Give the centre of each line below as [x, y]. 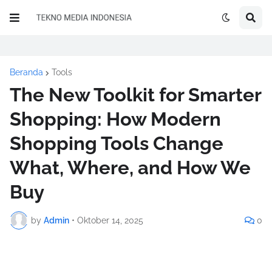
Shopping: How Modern [115, 119]
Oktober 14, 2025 [110, 220]
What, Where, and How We [130, 168]
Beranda [26, 72]
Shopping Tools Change [117, 143]
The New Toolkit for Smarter [135, 95]
